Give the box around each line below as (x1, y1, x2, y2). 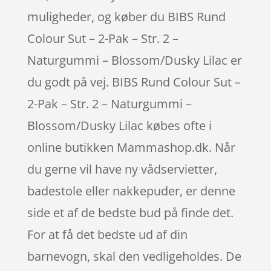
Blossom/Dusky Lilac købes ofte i (27, 117, 212, 134)
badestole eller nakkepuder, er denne (27, 182, 235, 199)
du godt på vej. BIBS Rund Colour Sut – (27, 73, 241, 90)
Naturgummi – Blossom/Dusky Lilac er (27, 51, 242, 68)
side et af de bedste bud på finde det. (27, 204, 233, 221)
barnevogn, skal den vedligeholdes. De (27, 247, 241, 264)
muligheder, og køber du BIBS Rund (27, 8, 226, 25)
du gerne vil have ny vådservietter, (27, 160, 217, 177)
